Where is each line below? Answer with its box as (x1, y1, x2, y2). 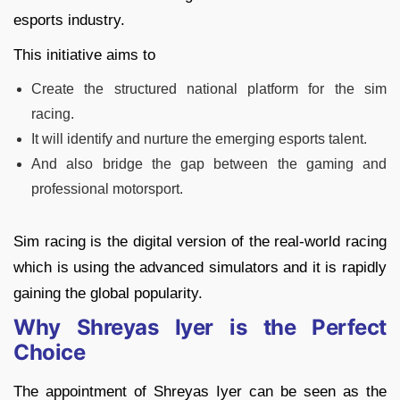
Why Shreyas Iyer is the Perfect (13, 314, 387, 341)
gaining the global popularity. (13, 285, 203, 303)
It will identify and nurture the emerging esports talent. (31, 131, 367, 147)
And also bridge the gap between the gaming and (31, 156, 387, 172)
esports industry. (13, 12, 125, 29)
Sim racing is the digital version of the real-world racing (13, 233, 387, 251)
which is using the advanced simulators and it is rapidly (13, 259, 387, 277)
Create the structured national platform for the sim (31, 81, 387, 97)
